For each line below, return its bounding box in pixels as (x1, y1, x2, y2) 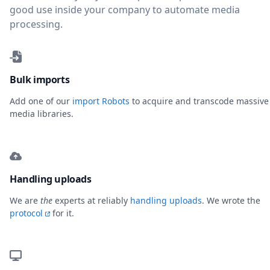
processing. (10, 17, 63, 31)
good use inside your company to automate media (10, 3, 240, 17)
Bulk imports (10, 73, 70, 87)
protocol (10, 207, 43, 219)
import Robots (72, 95, 130, 107)
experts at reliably (52, 195, 130, 207)
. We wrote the (202, 195, 260, 207)
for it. (50, 207, 74, 219)
